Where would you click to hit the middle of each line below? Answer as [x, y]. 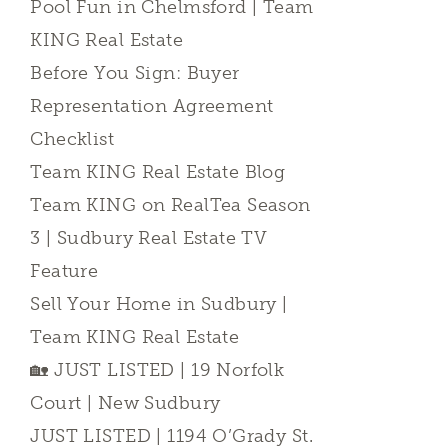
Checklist [72, 139]
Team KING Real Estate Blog [158, 172]
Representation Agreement [152, 106]
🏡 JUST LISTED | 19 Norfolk [157, 370]
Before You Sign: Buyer [135, 73]
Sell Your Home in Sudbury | [159, 304]
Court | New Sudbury [125, 403]
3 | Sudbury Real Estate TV [149, 238]
